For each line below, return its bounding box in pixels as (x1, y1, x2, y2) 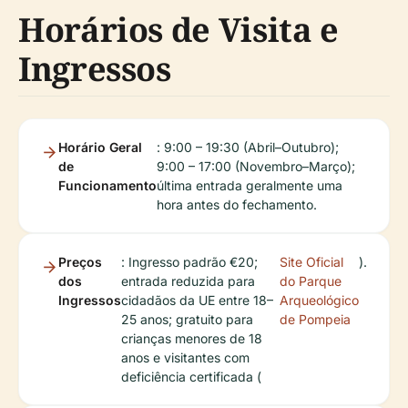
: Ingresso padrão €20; (121, 254, 258, 270)
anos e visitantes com (121, 350, 250, 366)
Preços (58, 254, 102, 270)
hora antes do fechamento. (157, 197, 317, 213)
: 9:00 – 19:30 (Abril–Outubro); (157, 139, 339, 156)
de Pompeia (280, 311, 351, 328)
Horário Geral (58, 139, 142, 156)
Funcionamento (58, 178, 157, 194)
